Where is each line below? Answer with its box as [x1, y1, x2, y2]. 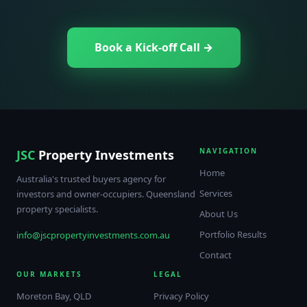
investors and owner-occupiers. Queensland [16, 188, 195, 201]
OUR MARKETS [16, 269, 82, 280]
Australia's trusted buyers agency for [16, 173, 166, 186]
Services [199, 187, 232, 200]
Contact [199, 249, 232, 262]
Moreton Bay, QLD [16, 290, 91, 303]
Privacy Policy [153, 290, 209, 303]
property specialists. [16, 203, 98, 216]
